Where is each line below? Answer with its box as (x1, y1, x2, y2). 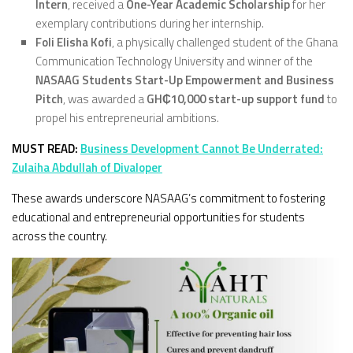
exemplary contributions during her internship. (35, 13, 264, 32)
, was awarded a (63, 89, 147, 108)
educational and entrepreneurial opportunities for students (12, 207, 305, 226)
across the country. (12, 226, 107, 245)
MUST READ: (12, 139, 80, 158)
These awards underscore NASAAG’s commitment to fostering (12, 188, 325, 207)
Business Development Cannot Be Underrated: (80, 139, 323, 158)
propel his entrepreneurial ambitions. (35, 108, 219, 127)
